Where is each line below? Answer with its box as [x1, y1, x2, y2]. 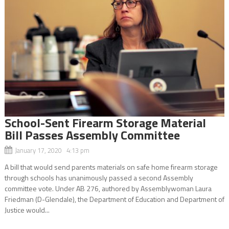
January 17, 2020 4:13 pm [14, 145, 89, 155]
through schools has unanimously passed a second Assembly [4, 172, 193, 183]
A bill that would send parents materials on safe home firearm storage [4, 161, 218, 172]
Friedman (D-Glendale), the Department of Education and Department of [4, 193, 224, 204]
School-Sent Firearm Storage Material [4, 113, 206, 132]
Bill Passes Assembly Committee [4, 125, 180, 144]
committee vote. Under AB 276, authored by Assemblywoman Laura [4, 182, 212, 194]
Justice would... [4, 204, 50, 215]
